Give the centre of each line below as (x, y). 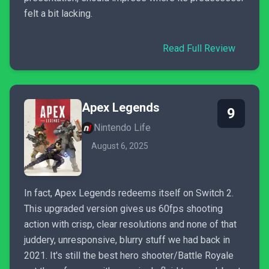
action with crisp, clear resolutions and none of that (130, 224)
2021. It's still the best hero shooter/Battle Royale (129, 255)
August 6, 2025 (120, 146)
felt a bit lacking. (58, 14)
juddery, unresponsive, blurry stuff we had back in (127, 240)
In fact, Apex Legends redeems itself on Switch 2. (129, 193)
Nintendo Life (122, 128)
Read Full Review (199, 48)
